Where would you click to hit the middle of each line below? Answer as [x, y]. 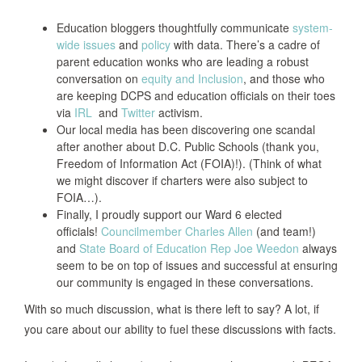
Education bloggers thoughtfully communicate [175, 27]
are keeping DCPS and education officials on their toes [196, 95]
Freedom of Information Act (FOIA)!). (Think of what [189, 163]
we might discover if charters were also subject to [182, 180]
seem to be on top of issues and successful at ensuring [197, 265]
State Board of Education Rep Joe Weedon [189, 248]
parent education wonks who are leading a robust [183, 61]
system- [313, 27]
